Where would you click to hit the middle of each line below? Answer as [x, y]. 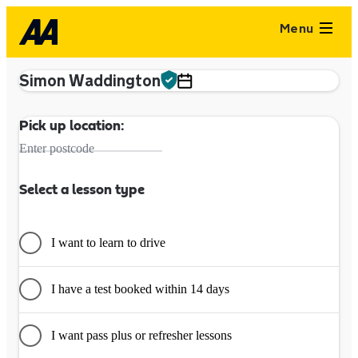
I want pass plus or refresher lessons [141, 335]
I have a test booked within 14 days [140, 289]
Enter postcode [57, 148]
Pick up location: [72, 126]
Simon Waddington [90, 80]
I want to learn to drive [108, 243]
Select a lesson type [82, 190]
